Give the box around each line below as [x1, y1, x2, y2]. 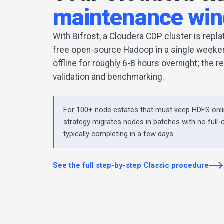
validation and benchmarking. [53, 71, 164, 82]
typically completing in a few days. [63, 129, 175, 138]
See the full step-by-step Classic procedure [53, 160, 209, 170]
